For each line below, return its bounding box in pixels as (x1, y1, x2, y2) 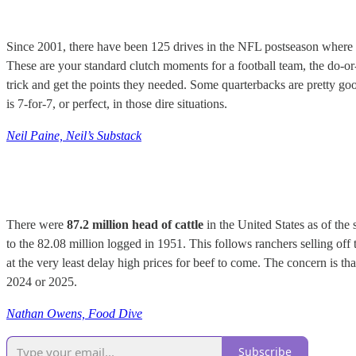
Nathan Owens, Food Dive (6, 306, 142, 320)
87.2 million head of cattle (67, 217, 203, 231)
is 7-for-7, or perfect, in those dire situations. (6, 97, 227, 111)
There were (6, 217, 67, 231)
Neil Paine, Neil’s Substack (6, 129, 141, 143)
